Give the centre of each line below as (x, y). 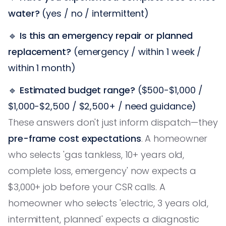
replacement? (40, 51)
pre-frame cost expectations (75, 138)
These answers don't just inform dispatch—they (113, 122)
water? (24, 13)
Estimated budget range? (77, 90)
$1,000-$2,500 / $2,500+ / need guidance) (102, 106)
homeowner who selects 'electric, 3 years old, (108, 203)
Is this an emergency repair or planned (106, 35)
